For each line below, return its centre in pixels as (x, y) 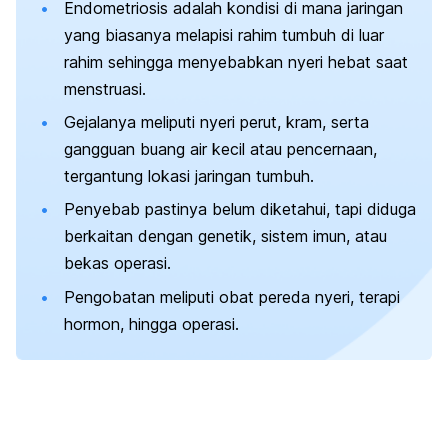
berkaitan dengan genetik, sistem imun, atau (225, 236)
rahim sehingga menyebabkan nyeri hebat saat (236, 61)
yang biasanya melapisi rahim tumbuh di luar (224, 34)
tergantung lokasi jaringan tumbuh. (189, 175)
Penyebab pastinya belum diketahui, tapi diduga (240, 209)
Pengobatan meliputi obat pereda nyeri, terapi (232, 296)
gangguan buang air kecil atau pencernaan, (220, 148)
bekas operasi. (117, 263)
